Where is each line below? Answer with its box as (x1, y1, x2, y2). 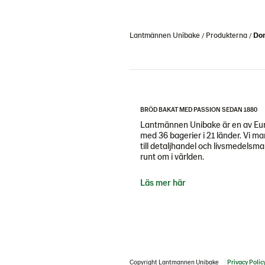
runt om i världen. (140, 151, 204, 161)
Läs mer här (140, 177, 186, 188)
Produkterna (206, 30, 247, 40)
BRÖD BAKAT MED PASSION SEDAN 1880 (140, 105, 257, 113)
